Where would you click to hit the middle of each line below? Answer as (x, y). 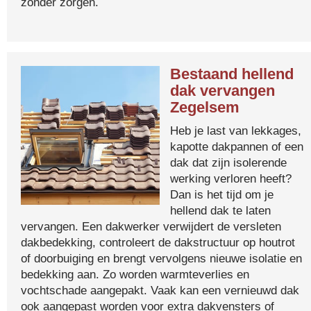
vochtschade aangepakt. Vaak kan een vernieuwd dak (160, 290)
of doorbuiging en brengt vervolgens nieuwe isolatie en (161, 258)
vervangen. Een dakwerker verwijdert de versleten (151, 226)
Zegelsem (205, 107)
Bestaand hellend (232, 74)
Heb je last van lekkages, (236, 131)
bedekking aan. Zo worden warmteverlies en (135, 274)
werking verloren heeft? (231, 178)
